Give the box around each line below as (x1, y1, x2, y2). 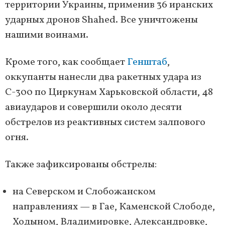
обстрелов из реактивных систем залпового (5, 116, 205, 130)
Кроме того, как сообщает (5, 55, 127, 70)
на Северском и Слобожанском (13, 185, 156, 199)
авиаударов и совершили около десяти (5, 100, 182, 115)
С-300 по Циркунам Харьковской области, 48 (5, 85, 213, 100)
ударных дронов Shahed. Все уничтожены (5, 13, 198, 28)
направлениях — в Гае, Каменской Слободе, (13, 200, 215, 214)
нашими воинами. (5, 28, 88, 43)
